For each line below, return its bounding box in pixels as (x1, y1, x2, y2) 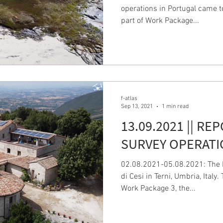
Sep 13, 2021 (121, 103, 153, 110)
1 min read (162, 103, 189, 110)
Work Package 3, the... (121, 183, 196, 194)
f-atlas (121, 95, 137, 102)
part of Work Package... (121, 16, 199, 26)
